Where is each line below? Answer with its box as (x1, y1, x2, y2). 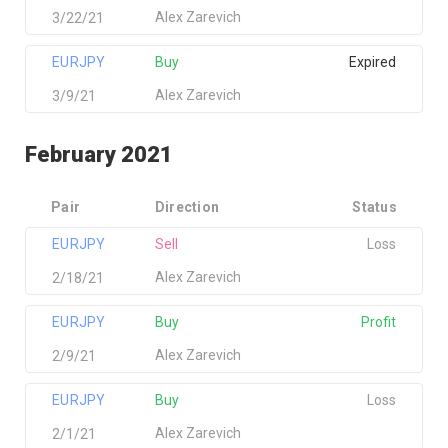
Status (352, 199, 397, 215)
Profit (360, 314, 396, 330)
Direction (154, 199, 220, 215)
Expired (348, 54, 396, 70)
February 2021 (25, 142, 173, 167)
